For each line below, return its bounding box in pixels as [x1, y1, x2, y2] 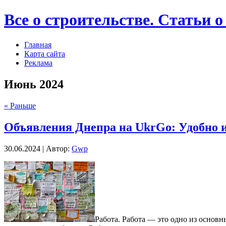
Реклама [24, 58, 52, 67]
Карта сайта [24, 49, 65, 58]
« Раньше [4, 101, 36, 110]
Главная [24, 40, 51, 49]
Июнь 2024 [4, 77, 64, 91]
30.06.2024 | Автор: [4, 144, 72, 153]
